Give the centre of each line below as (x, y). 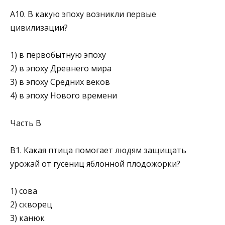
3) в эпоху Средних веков (60, 82)
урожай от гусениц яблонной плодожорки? (95, 163)
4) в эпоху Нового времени (64, 96)
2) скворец (31, 204)
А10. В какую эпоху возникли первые (83, 14)
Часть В (26, 123)
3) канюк (27, 218)
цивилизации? (39, 28)
